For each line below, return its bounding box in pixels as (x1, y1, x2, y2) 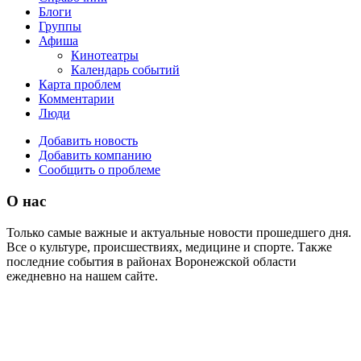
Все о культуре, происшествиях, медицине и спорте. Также (6, 239, 332, 254)
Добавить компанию (39, 148, 151, 163)
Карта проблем (39, 77, 121, 92)
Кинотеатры (71, 48, 139, 63)
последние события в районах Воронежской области (6, 254, 297, 268)
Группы (39, 19, 81, 34)
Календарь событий (71, 63, 180, 77)
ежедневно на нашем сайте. (6, 268, 158, 283)
